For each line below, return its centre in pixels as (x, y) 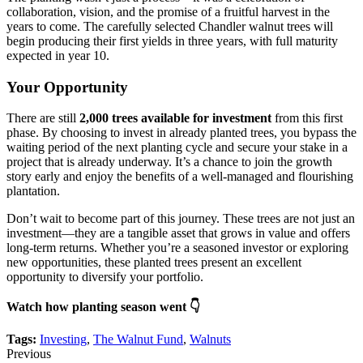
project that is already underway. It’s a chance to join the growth (169, 162)
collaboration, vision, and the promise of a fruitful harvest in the (168, 11)
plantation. (33, 191)
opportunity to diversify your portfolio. (105, 277)
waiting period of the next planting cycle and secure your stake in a (177, 147)
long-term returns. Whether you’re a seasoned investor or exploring (177, 248)
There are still (43, 118)
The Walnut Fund (138, 340)
